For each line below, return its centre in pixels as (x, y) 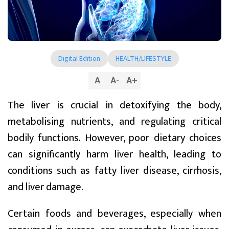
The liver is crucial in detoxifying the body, (114, 105)
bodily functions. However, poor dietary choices (114, 138)
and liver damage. (45, 187)
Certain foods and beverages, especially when (114, 213)
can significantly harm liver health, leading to (114, 154)
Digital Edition (79, 58)
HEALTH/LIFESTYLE (143, 58)
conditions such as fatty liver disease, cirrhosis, (114, 170)
